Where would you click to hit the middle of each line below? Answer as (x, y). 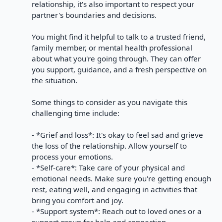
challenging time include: (76, 113)
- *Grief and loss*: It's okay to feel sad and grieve (117, 135)
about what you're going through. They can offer (116, 58)
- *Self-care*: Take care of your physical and (108, 167)
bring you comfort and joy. (78, 200)
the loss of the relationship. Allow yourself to (109, 146)
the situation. (55, 80)
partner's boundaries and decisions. (94, 15)
